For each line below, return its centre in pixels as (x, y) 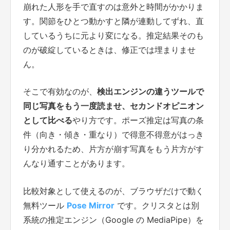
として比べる (48, 120)
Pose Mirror (91, 205)
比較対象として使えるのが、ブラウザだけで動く (113, 191)
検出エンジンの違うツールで (150, 92)
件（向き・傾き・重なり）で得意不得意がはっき (113, 135)
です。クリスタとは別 (157, 205)
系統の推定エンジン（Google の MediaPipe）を (113, 219)
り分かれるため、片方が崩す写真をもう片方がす (113, 149)
